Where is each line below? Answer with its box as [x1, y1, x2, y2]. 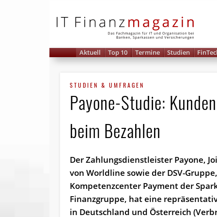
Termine [135, 48, 160, 57]
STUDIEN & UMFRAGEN [70, 81, 145, 90]
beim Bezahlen [70, 117, 161, 143]
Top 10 [108, 48, 128, 57]
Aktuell [79, 48, 101, 57]
